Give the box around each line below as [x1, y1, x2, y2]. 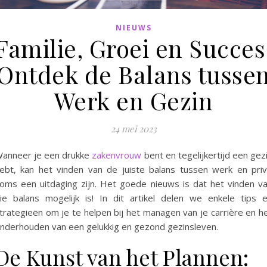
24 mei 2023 [110, 122, 157, 135]
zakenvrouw [92, 148, 142, 161]
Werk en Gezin [54, 84, 213, 116]
